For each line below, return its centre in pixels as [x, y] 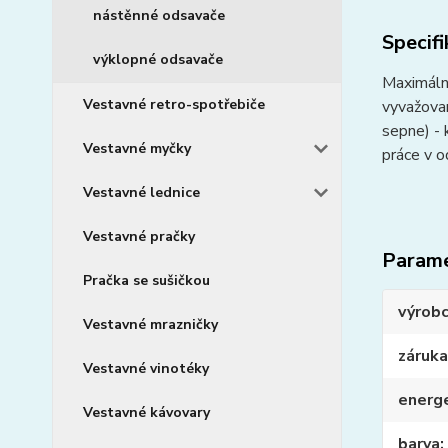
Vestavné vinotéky [146, 368]
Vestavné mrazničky [150, 324]
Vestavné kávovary [146, 412]
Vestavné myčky [137, 148]
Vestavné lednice [141, 192]
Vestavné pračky [139, 236]
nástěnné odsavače [159, 15]
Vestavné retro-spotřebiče [174, 104]
